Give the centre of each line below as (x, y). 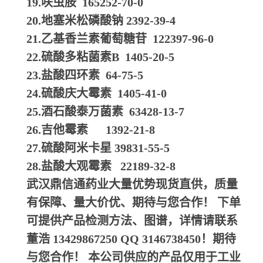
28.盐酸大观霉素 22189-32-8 (101, 166)
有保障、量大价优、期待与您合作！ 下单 (134, 203)
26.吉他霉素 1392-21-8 (91, 130)
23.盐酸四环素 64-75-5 (85, 75)
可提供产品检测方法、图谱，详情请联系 (132, 221)
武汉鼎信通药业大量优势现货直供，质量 (132, 184)
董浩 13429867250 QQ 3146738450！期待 (131, 239)
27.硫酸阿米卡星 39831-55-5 (98, 148)
